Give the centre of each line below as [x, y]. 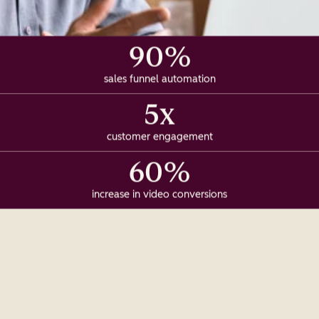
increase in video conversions [159, 194]
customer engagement [159, 137]
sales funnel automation [159, 79]
